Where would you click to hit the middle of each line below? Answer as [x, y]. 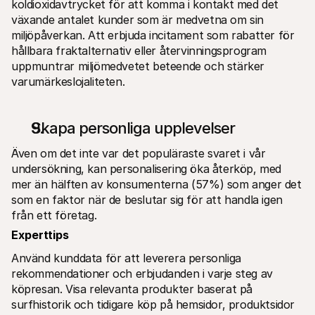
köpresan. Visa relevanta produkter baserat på [132, 289]
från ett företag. [57, 215]
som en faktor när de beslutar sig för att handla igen [147, 199]
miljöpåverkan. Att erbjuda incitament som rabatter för [153, 35]
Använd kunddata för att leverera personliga [126, 258]
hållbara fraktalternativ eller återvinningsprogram [139, 50]
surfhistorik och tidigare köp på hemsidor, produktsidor [153, 304]
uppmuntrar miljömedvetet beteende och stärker [138, 66]
